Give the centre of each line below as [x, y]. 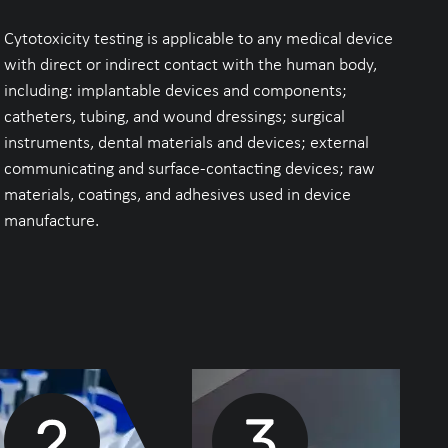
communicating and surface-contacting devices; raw [190, 168]
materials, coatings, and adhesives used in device [178, 194]
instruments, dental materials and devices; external [187, 142]
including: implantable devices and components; [176, 90]
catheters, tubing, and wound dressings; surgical [175, 116]
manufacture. [52, 220]
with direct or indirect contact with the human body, [191, 64]
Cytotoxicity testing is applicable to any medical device [199, 38]
